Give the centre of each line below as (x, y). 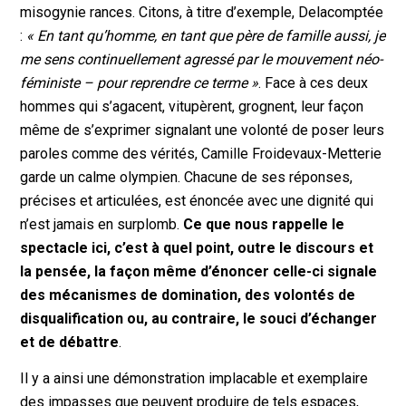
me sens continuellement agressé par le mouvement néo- (202, 60)
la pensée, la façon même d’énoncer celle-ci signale (199, 272)
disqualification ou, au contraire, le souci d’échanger (199, 319)
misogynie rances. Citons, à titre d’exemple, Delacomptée (202, 13)
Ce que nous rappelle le (264, 225)
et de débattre (70, 343)
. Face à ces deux (314, 83)
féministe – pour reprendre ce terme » (140, 83)
